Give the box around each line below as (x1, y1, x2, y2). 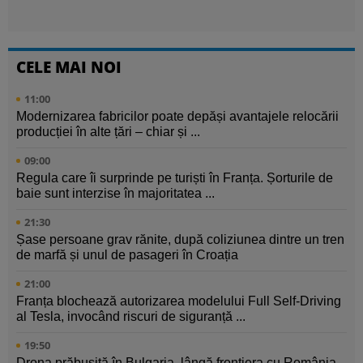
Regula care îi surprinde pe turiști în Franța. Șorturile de (16, 171, 333, 186)
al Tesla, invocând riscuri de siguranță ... (16, 310, 246, 324)
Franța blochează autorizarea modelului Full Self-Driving (16, 294, 341, 309)
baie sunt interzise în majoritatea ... (16, 186, 215, 201)
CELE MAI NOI (16, 56, 122, 79)
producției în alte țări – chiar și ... (16, 125, 200, 139)
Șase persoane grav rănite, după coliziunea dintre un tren (16, 233, 344, 247)
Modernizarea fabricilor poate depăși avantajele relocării (16, 109, 339, 124)
